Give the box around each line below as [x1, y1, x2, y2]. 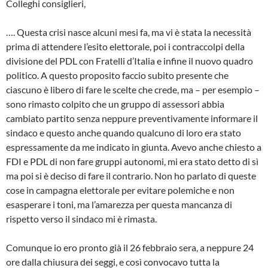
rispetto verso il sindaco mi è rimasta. [6, 213, 157, 225]
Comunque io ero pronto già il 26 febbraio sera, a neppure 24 [6, 242, 254, 254]
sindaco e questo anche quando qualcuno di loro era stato [6, 127, 241, 139]
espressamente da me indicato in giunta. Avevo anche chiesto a [6, 141, 261, 153]
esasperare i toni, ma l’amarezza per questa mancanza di [6, 199, 232, 211]
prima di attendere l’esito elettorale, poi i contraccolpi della [6, 41, 245, 53]
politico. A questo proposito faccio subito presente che [6, 69, 229, 81]
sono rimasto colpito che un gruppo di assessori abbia [6, 98, 224, 110]
